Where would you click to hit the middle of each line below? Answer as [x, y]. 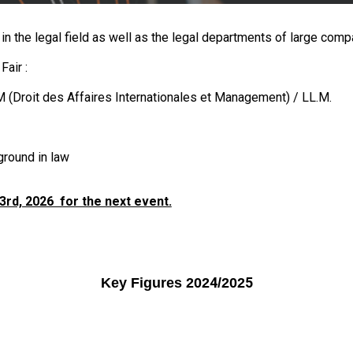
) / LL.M [307, 97]
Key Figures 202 [155, 283]
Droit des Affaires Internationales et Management [149, 97]
